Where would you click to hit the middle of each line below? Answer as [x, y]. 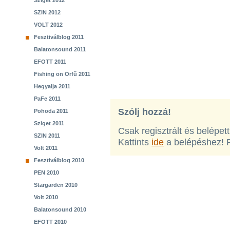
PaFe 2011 [47, 99]
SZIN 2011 [47, 136]
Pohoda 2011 [51, 111]
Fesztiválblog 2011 [59, 37]
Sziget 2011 [49, 123]
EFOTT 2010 [50, 222]
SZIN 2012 [47, 12]
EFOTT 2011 [50, 62]
